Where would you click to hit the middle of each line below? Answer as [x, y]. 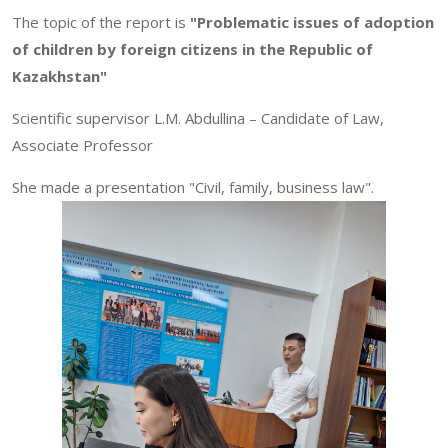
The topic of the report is [101, 21]
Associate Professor [82, 144]
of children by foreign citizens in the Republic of [192, 48]
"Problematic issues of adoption [312, 21]
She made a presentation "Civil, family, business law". [193, 186]
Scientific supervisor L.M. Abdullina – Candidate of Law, [198, 117]
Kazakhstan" [59, 75]
